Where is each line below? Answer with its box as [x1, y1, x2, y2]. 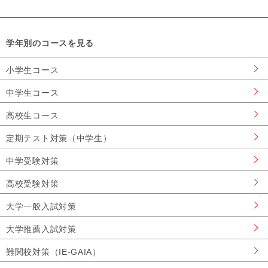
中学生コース [6, 88, 59, 98]
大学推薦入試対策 [6, 224, 77, 234]
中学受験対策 [6, 156, 59, 166]
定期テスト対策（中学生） [6, 133, 112, 143]
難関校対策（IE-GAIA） [6, 247, 101, 257]
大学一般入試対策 [6, 202, 77, 211]
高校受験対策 [6, 179, 59, 188]
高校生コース [6, 111, 59, 120]
